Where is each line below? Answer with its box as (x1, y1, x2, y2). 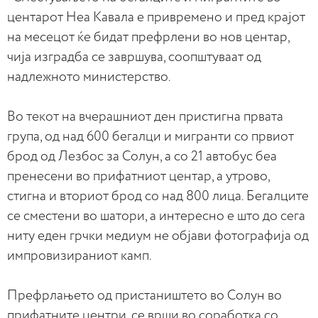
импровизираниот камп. (7, 249, 152, 263)
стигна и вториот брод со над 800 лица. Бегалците (7, 190, 309, 203)
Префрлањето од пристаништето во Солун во (7, 289, 282, 302)
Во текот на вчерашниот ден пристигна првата (7, 110, 283, 124)
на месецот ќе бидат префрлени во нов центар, (7, 31, 290, 44)
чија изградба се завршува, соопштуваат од (7, 50, 261, 64)
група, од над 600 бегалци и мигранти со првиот (7, 130, 294, 143)
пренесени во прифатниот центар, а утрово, (7, 170, 270, 183)
